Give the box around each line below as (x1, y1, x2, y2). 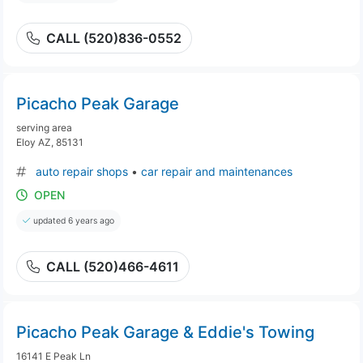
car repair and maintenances (141, 164, 293, 178)
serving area (16, 122, 72, 134)
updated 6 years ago (33, 216, 114, 226)
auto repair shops (36, 164, 128, 178)
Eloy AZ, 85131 (16, 136, 83, 148)
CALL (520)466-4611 (46, 258, 179, 275)
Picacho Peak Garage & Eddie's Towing (16, 322, 314, 342)
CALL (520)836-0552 (46, 30, 181, 46)
